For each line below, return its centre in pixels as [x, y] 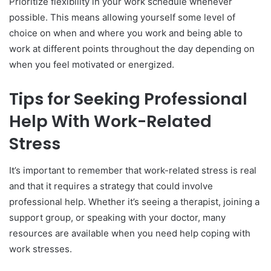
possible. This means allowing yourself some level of [122, 17]
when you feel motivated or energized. [92, 64]
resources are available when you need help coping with [130, 233]
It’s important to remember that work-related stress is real [133, 171]
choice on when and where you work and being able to [126, 33]
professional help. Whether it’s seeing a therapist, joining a [134, 202]
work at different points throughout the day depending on [132, 48]
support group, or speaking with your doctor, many [117, 218]
